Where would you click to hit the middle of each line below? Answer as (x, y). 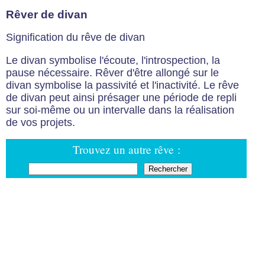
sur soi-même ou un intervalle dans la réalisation (120, 110)
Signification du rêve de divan (75, 38)
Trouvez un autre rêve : (126, 150)
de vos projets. (41, 122)
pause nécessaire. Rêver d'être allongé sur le (112, 72)
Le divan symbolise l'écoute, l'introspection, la (113, 60)
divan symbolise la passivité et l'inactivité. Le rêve (122, 85)
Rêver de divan (47, 14)
